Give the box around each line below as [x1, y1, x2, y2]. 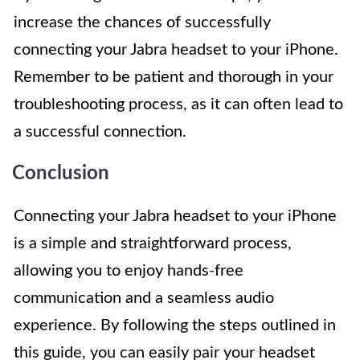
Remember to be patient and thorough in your [14, 69, 333, 86]
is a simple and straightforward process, [14, 235, 292, 252]
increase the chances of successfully [14, 14, 271, 31]
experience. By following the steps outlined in [14, 317, 336, 334]
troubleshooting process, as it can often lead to [14, 96, 343, 113]
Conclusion [12, 164, 109, 184]
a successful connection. [14, 124, 186, 141]
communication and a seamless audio [14, 290, 274, 307]
